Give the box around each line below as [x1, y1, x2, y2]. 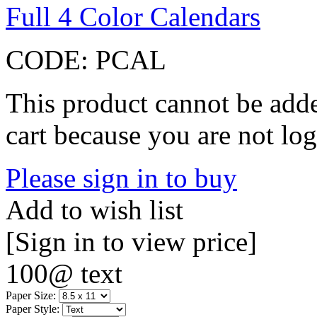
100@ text [6, 258, 122, 289]
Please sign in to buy [6, 162, 237, 193]
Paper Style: [6, 302, 59, 315]
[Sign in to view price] [6, 226, 257, 257]
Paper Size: [6, 289, 56, 301]
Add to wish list [6, 194, 183, 225]
